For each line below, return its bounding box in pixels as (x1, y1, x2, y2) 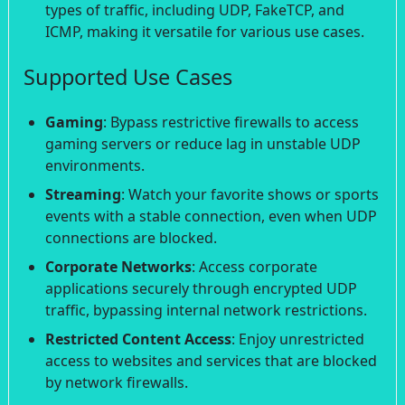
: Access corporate (192, 256, 317, 277)
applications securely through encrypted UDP (45, 278, 357, 298)
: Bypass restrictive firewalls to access (103, 111, 359, 132)
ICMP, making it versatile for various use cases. (45, 21, 364, 42)
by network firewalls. (45, 372, 188, 392)
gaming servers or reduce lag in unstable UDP (45, 133, 361, 154)
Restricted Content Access (45, 328, 231, 349)
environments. (45, 155, 145, 175)
